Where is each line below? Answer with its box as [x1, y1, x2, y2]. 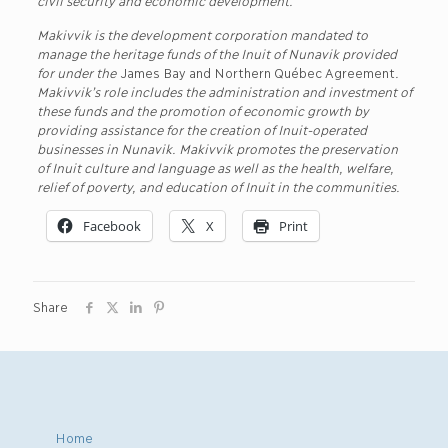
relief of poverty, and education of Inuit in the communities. [36, 177, 400, 194]
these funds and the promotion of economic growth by [36, 101, 368, 118]
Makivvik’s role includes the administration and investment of [36, 82, 411, 99]
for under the [36, 63, 120, 80]
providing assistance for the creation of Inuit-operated [36, 120, 366, 137]
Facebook [82, 216, 141, 235]
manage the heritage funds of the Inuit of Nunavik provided [36, 44, 396, 61]
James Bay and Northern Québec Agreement [119, 63, 395, 80]
